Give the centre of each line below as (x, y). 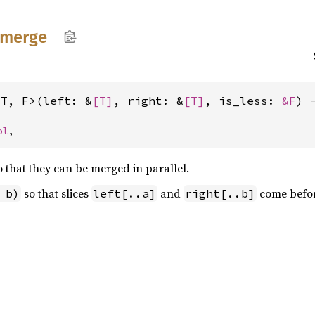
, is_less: (243, 101)
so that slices (56, 193)
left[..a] (124, 193)
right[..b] (220, 193)
